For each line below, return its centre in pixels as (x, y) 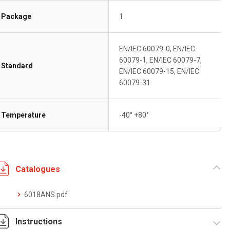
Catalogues (38, 169)
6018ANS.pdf (46, 195)
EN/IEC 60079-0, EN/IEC (157, 49)
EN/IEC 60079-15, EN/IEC (159, 71)
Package (16, 16)
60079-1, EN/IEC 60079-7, (161, 60)
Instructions (39, 221)
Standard (17, 66)
